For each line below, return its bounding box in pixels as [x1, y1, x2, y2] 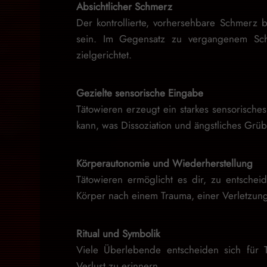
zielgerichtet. [76, 48, 132, 62]
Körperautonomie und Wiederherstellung [76, 156, 253, 170]
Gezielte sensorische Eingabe [76, 86, 203, 100]
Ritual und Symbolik [76, 226, 160, 241]
